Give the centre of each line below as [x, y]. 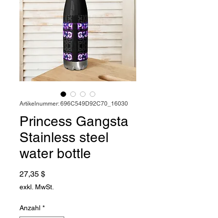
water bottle [55, 154]
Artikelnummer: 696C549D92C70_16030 [74, 104]
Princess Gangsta [74, 121]
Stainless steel [64, 137]
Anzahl [30, 208]
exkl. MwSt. [37, 187]
